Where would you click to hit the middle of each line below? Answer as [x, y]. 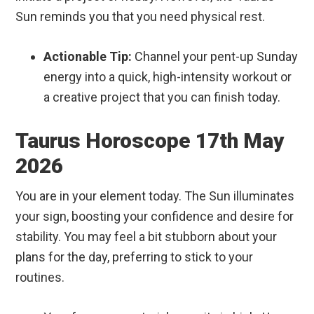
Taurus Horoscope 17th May [150, 141]
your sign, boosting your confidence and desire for [155, 217]
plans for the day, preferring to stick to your [135, 257]
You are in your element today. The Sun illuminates [155, 196]
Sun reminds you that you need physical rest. [141, 17]
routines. [40, 278]
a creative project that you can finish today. [162, 97]
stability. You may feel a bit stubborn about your [146, 237]
